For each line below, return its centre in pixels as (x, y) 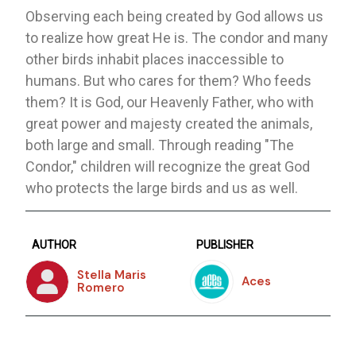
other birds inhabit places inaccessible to (155, 59)
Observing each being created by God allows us (175, 16)
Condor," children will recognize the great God (168, 166)
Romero (101, 288)
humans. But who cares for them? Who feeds (169, 80)
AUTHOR (54, 244)
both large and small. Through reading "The (160, 145)
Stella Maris (112, 275)
